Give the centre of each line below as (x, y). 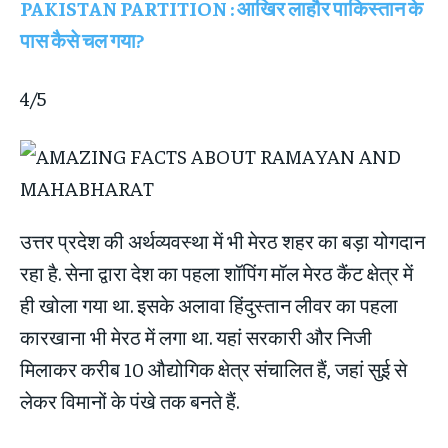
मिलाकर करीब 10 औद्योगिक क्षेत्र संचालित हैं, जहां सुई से (213, 369)
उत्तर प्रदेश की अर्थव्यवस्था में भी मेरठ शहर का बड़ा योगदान (222, 241)
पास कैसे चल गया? (82, 40)
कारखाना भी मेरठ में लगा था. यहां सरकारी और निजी (196, 337)
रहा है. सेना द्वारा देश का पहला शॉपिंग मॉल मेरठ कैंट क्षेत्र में (216, 273)
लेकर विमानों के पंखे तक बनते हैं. (129, 401)
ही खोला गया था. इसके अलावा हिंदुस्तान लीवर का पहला (209, 305)
